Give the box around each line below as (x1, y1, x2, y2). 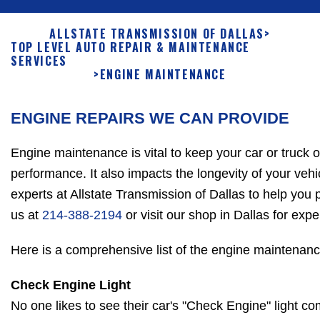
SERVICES (11, 52, 67, 70)
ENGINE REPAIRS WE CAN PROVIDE (11, 109, 289, 128)
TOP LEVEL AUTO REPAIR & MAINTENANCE (11, 39, 251, 56)
